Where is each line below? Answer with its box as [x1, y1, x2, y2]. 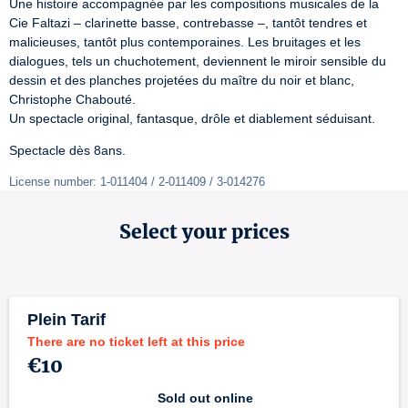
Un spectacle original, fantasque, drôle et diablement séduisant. [9, 111, 375, 126]
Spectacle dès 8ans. [9, 143, 126, 158]
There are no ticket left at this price [27, 334, 245, 349]
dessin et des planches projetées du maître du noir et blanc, [9, 73, 354, 87]
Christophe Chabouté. [9, 92, 136, 107]
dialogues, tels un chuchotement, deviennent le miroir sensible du [9, 54, 386, 68]
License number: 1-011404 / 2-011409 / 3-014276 [9, 175, 265, 189]
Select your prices [118, 219, 290, 244]
